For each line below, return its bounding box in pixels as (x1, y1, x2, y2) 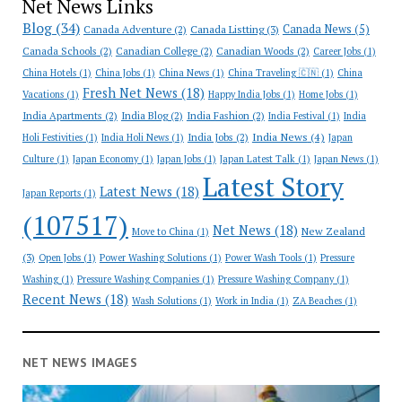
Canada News (282, 22, 352, 37)
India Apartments (22, 109, 102, 122)
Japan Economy (72, 153, 138, 165)
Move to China (131, 225, 194, 238)
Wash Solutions (131, 294, 197, 307)
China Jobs (94, 66, 140, 79)
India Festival (267, 109, 325, 122)
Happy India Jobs (207, 88, 280, 100)
